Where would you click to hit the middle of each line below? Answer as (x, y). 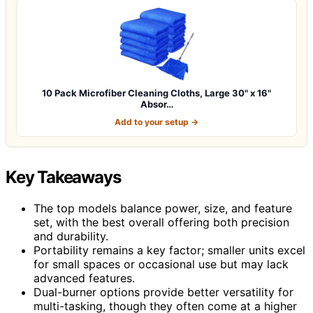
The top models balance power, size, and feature (163, 208)
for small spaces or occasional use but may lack (161, 264)
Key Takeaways (63, 177)
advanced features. (84, 278)
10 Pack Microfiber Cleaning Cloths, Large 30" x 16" (156, 93)
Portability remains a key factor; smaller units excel (169, 250)
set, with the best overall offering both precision (161, 222)
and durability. (71, 236)
